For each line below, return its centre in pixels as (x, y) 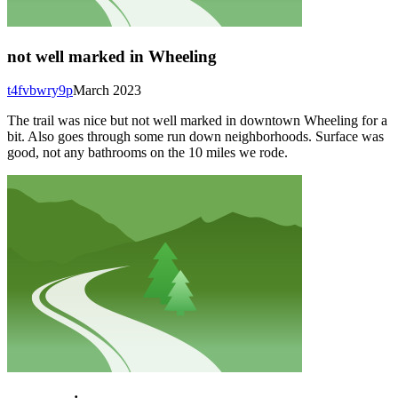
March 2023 (107, 91)
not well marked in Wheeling (112, 56)
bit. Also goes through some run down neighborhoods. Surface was (195, 137)
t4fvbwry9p (40, 91)
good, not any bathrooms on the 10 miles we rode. (147, 153)
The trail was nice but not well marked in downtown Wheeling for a (197, 121)
